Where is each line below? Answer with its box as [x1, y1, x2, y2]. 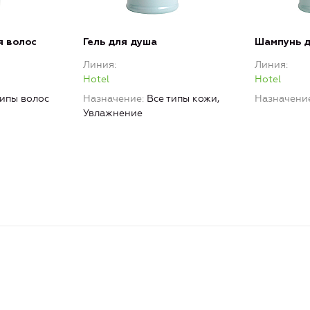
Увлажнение [83, 107, 143, 120]
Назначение [83, 93, 142, 105]
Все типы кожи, [147, 93, 219, 105]
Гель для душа [83, 37, 157, 48]
